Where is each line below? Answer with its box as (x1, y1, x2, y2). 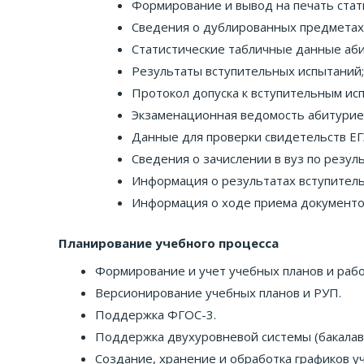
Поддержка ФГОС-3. (95, 306, 216, 323)
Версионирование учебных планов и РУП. (95, 284, 341, 301)
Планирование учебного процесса (58, 234, 279, 251)
